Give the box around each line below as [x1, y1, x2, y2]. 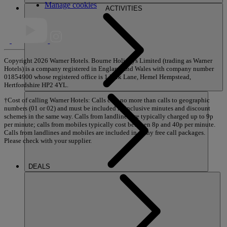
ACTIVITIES [105, 5, 142, 12]
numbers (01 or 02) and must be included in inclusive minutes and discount [4, 104, 210, 112]
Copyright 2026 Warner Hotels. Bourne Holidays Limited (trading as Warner [4, 57, 212, 65]
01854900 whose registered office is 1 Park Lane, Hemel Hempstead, [4, 73, 191, 81]
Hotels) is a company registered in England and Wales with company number [4, 65, 214, 73]
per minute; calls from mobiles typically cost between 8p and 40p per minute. [4, 120, 215, 128]
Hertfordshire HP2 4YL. [4, 81, 68, 89]
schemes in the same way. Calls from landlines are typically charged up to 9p [4, 112, 213, 120]
